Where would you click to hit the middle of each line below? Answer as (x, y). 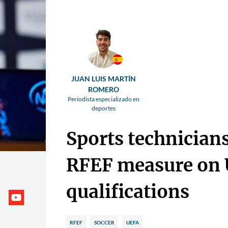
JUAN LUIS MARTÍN (104, 79)
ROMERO (104, 90)
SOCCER (104, 223)
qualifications (127, 192)
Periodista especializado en (104, 99)
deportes (104, 108)
